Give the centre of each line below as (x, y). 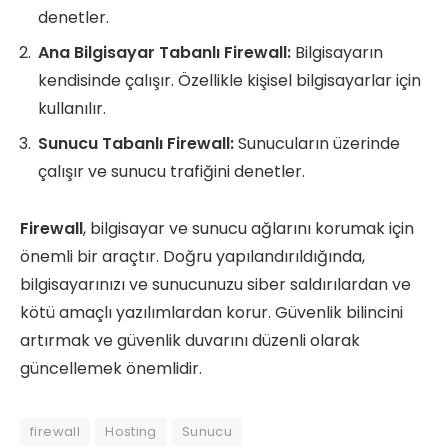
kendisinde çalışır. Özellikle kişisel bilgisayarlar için (229, 80)
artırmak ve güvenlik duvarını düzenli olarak (190, 340)
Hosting (131, 431)
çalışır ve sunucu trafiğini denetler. (171, 172)
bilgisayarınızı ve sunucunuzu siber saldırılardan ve (215, 284)
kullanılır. (72, 108)
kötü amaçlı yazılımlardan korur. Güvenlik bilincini (211, 312)
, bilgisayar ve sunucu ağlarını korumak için (248, 228)
